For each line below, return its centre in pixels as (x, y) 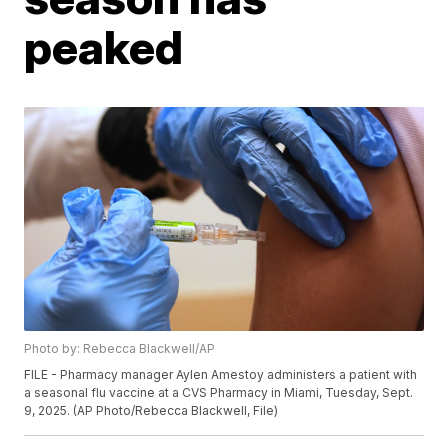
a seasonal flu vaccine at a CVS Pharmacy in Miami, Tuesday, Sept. (219, 393)
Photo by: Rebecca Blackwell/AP (120, 349)
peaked (104, 47)
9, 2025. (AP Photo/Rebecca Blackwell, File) (151, 411)
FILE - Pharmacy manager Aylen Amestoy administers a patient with (221, 375)
